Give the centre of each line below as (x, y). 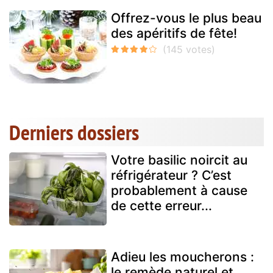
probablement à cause (179, 191)
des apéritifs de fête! (174, 34)
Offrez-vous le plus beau (186, 18)
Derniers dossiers (74, 133)
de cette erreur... (161, 206)
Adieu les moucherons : (183, 257)
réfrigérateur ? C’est (171, 175)
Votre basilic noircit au (179, 160)
